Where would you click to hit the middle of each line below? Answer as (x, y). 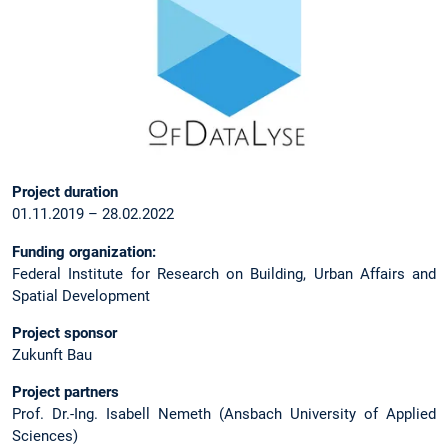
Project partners (65, 392)
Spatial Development (81, 295)
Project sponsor (64, 332)
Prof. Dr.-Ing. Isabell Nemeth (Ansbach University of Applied (224, 414)
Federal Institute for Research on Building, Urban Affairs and (224, 273)
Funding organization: (84, 251)
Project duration (65, 192)
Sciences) (45, 436)
